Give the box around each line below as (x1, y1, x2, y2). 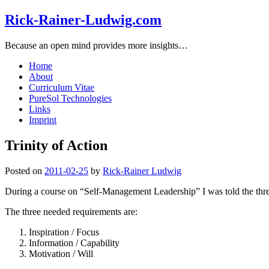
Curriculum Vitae (29, 82, 94, 92)
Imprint (29, 114, 56, 125)
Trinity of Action (5, 137, 107, 153)
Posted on (5, 165, 44, 176)
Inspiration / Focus (29, 226, 99, 237)
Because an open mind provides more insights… (5, 40, 188, 50)
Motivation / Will (29, 248, 93, 259)
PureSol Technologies (29, 92, 112, 103)
